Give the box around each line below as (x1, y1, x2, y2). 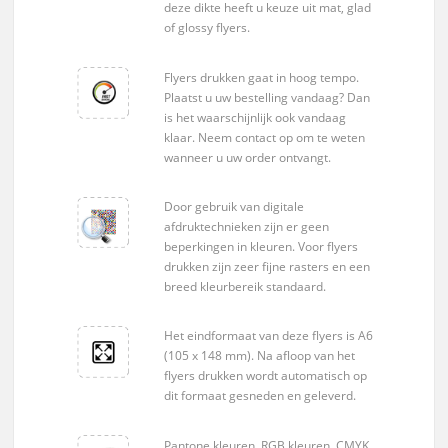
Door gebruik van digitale (164, 197, 304, 215)
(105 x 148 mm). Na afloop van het (164, 347, 355, 365)
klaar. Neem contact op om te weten (164, 128, 365, 146)
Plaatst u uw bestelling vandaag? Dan (164, 88, 370, 106)
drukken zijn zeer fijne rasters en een (164, 257, 370, 275)
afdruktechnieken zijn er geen (164, 217, 329, 235)
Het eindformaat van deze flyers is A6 (164, 327, 373, 345)
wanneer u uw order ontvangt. (164, 148, 331, 166)
